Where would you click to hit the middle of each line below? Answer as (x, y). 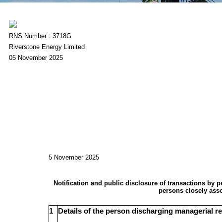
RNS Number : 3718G (40, 36)
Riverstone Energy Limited (47, 47)
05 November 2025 (36, 58)
